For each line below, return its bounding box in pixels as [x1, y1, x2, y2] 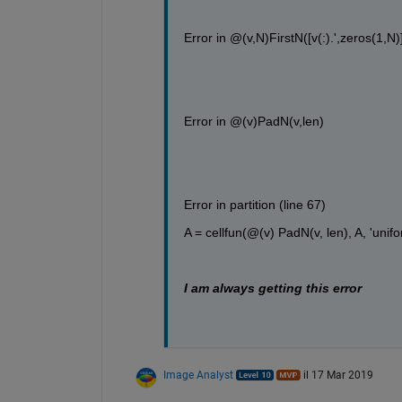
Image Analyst [162, 369, 233, 381]
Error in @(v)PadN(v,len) [183, 114, 324, 128]
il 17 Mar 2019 [302, 369, 373, 381]
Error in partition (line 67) [183, 197, 326, 212]
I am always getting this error [183, 281, 365, 295]
